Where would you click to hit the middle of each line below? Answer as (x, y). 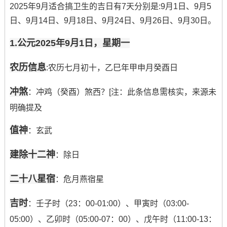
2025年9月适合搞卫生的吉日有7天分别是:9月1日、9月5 (110, 6)
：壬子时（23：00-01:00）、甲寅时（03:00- (108, 203)
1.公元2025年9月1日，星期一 (69, 43)
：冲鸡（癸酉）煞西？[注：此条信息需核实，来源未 (122, 92)
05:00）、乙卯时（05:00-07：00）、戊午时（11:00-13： (113, 219)
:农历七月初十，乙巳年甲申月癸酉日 (112, 67)
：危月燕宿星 (79, 179)
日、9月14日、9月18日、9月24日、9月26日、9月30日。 (112, 20)
